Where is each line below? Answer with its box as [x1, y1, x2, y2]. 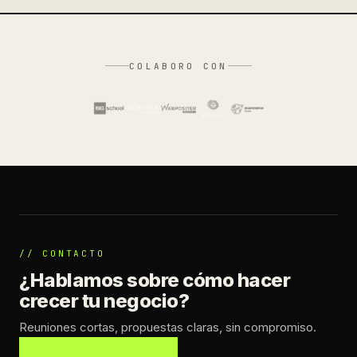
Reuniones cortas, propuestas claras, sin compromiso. [19, 319, 316, 335]
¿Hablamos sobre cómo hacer [19, 268, 291, 292]
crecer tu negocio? [19, 288, 190, 312]
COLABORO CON [129, 60, 228, 72]
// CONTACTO [19, 247, 105, 259]
